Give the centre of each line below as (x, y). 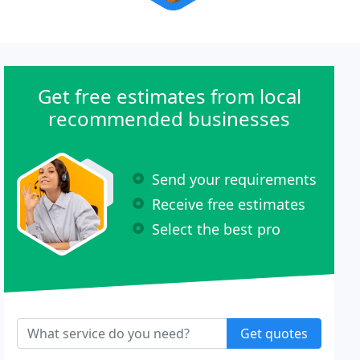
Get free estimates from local (169, 96)
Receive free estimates (229, 204)
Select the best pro (217, 229)
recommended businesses (170, 119)
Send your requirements (235, 179)
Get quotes (274, 333)
